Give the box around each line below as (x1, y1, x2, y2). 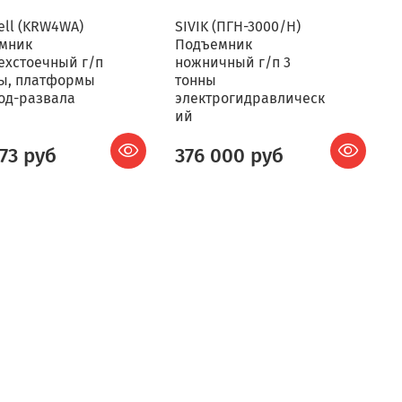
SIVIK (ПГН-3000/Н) (174, 17, 301, 35)
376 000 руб (174, 143, 284, 168)
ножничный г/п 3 (174, 53, 291, 71)
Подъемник (174, 35, 252, 53)
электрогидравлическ (174, 89, 325, 107)
